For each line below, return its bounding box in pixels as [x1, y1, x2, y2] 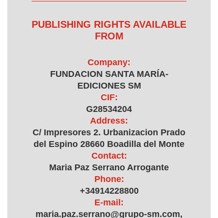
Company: [88, 57, 130, 67]
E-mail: [94, 198, 124, 207]
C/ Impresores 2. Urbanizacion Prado [33, 127, 185, 137]
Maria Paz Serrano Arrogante [49, 163, 169, 172]
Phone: [94, 174, 124, 184]
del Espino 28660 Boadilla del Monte [34, 139, 184, 149]
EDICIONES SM [77, 81, 141, 91]
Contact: [91, 151, 127, 161]
